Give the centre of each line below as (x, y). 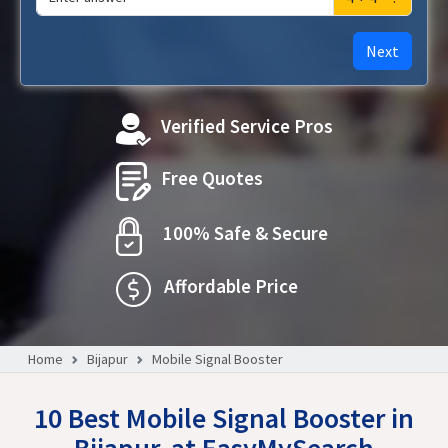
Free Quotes (211, 178)
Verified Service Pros (246, 126)
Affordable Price (230, 286)
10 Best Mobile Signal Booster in (224, 417)
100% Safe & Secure (245, 233)
